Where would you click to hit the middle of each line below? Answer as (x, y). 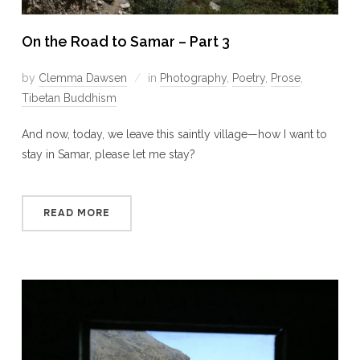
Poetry (248, 78)
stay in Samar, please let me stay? (108, 154)
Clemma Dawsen (82, 78)
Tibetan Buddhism (69, 98)
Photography (193, 78)
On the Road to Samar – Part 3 (125, 41)
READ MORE (76, 213)
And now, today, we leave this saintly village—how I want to (174, 134)
